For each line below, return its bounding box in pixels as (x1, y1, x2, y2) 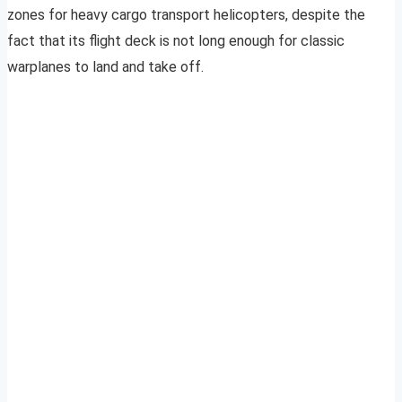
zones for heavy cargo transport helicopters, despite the (7, 6, 365, 24)
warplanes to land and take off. (7, 58, 204, 76)
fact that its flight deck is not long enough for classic (7, 32, 345, 50)
